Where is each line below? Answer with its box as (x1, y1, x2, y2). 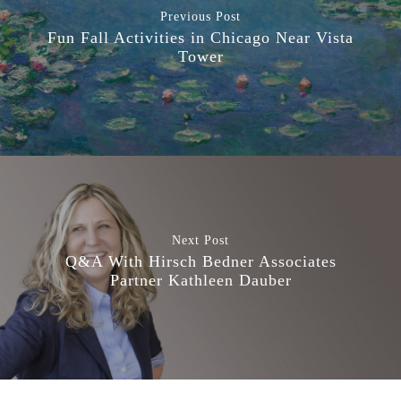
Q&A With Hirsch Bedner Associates (64, 252, 337, 270)
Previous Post (160, 10, 241, 23)
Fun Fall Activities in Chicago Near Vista (47, 29, 354, 47)
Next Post (172, 234, 229, 247)
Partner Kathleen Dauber (109, 271, 292, 289)
